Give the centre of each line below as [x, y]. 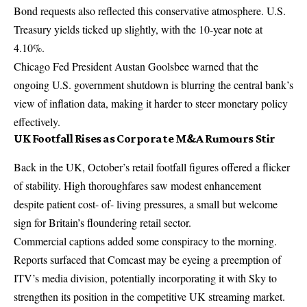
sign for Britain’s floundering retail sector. [102, 222]
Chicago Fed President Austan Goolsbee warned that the [136, 66]
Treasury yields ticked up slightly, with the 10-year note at [138, 29]
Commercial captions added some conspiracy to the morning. [145, 241]
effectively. [37, 121]
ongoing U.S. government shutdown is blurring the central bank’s [153, 84]
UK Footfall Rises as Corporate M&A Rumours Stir [145, 138]
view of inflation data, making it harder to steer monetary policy [151, 103]
